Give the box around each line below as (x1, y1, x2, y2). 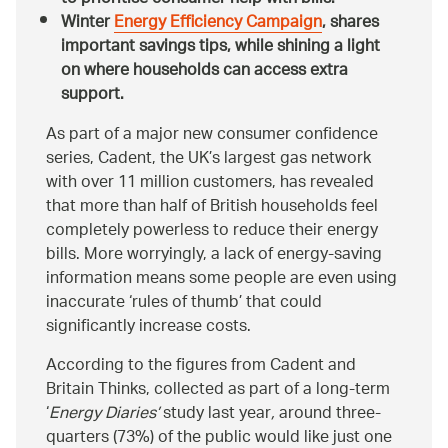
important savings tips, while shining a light (61, 30, 380, 66)
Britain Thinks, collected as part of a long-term (46, 373, 390, 409)
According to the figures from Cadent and (46, 349, 356, 385)
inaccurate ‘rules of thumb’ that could (46, 286, 322, 322)
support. (61, 78, 124, 114)
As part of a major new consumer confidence (46, 118, 378, 154)
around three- (275, 397, 381, 433)
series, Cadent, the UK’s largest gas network (46, 142, 371, 178)
